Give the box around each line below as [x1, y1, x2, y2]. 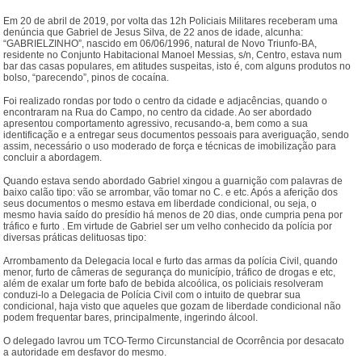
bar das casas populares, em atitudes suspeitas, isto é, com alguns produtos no [3, 61, 351, 73]
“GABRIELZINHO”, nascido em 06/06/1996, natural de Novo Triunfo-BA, [3, 38, 318, 50]
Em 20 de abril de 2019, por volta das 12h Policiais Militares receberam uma [3, 15, 339, 27]
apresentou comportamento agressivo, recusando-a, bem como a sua [3, 118, 309, 130]
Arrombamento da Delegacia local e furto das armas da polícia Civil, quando [3, 255, 339, 267]
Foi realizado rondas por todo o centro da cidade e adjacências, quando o [3, 95, 328, 107]
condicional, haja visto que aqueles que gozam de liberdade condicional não [3, 301, 342, 313]
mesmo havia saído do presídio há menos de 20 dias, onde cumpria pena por [3, 209, 343, 221]
